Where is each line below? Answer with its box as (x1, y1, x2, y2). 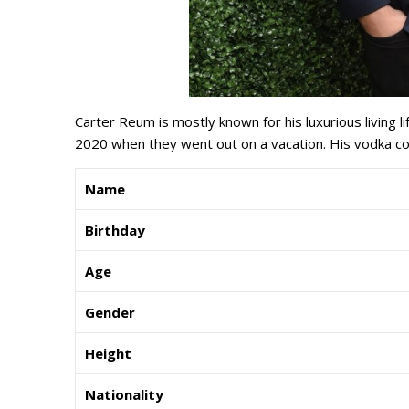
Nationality (85, 384, 163, 404)
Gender (85, 302, 135, 321)
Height (85, 343, 131, 362)
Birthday (85, 220, 145, 239)
